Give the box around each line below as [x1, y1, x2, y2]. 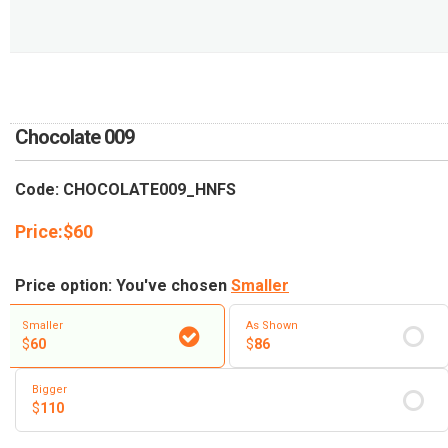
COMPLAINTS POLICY [25, 109, 174, 125]
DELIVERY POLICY [25, 64, 149, 80]
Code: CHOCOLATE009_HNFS [15, 179, 236, 199]
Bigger [32, 383, 67, 396]
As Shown [246, 319, 298, 332]
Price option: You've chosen [15, 275, 231, 295]
